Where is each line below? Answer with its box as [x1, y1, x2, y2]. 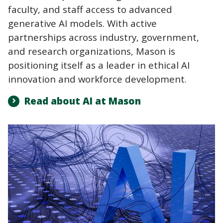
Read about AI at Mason [24, 95, 141, 108]
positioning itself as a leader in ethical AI [8, 59, 190, 72]
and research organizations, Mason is [8, 45, 175, 58]
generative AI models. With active [8, 17, 157, 30]
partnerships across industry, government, [8, 31, 199, 44]
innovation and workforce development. [8, 73, 187, 86]
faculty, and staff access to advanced [8, 3, 172, 16]
